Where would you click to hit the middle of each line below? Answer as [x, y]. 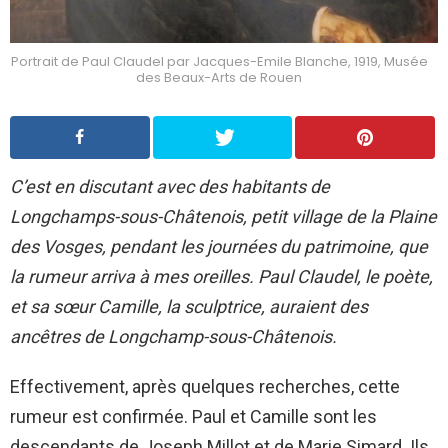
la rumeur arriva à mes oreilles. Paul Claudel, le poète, [221, 277]
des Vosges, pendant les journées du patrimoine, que [219, 247]
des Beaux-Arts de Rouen [219, 78]
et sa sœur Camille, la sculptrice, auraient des [189, 307]
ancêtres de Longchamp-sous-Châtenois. [173, 337]
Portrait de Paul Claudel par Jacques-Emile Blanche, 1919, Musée [219, 62]
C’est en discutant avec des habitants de [170, 187]
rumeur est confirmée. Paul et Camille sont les [193, 417]
